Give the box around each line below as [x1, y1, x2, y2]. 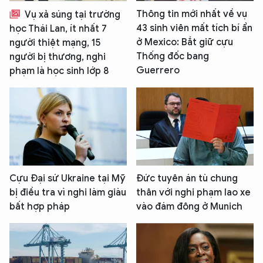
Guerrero [136, 64, 180, 76]
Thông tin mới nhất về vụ [136, 8, 247, 20]
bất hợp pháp [9, 200, 70, 213]
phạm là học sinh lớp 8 [9, 65, 109, 77]
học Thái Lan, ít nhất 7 [9, 22, 107, 35]
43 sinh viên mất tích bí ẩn [136, 22, 252, 34]
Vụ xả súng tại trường [23, 8, 120, 21]
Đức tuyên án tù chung [136, 172, 238, 184]
